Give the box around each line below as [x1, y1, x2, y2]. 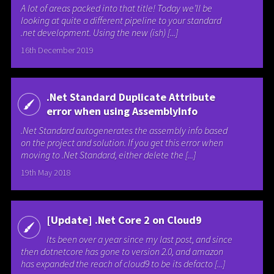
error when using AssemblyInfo [46, 104, 198, 119]
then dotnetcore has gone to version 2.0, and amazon [21, 245, 224, 257]
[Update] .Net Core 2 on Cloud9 [46, 212, 202, 227]
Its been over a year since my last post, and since [46, 232, 232, 245]
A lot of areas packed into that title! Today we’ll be [21, 1, 213, 14]
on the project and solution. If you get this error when [21, 136, 224, 149]
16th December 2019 [21, 44, 94, 56]
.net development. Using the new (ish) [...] [21, 26, 179, 39]
